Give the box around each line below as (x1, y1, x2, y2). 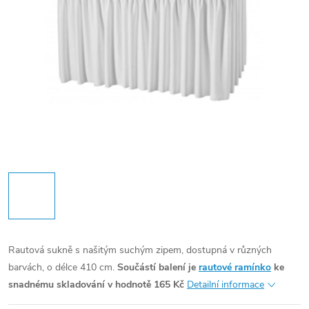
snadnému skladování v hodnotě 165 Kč (8, 278, 184, 291)
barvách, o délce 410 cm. (8, 261, 114, 274)
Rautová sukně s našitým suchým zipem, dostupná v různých (8, 243, 272, 257)
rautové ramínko (199, 261, 271, 274)
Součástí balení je (117, 261, 199, 274)
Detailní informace (187, 278, 264, 291)
